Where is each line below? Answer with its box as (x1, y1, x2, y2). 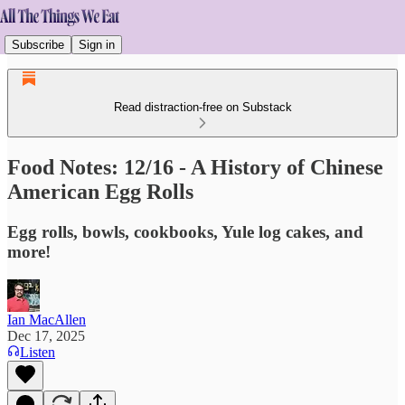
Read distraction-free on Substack (113, 100, 292, 114)
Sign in (79, 37, 115, 52)
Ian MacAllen (7, 311, 86, 327)
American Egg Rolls (7, 179, 193, 203)
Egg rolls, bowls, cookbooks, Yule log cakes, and (7, 221, 363, 241)
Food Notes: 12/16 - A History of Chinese (7, 155, 383, 179)
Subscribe (12, 37, 64, 52)
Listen (20, 344, 55, 360)
